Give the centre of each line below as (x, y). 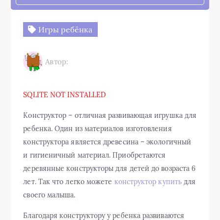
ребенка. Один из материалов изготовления (97, 129)
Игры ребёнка (64, 30)
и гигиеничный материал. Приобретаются (95, 155)
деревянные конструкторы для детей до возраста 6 (110, 169)
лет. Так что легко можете (69, 182)
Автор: (57, 61)
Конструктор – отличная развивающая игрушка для (110, 116)
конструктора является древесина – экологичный (107, 142)
